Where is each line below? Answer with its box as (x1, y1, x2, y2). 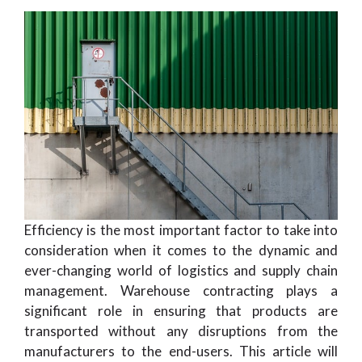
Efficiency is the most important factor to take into (24, 221, 338, 238)
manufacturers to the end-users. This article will (24, 342, 338, 360)
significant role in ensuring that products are (24, 301, 338, 319)
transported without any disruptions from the (24, 322, 338, 339)
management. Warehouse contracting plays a (24, 281, 338, 299)
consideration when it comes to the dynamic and (24, 241, 338, 259)
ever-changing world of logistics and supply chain (24, 261, 338, 279)
